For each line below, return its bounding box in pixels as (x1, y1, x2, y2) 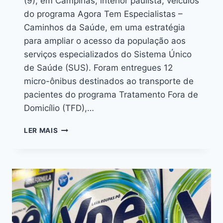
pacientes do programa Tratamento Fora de (24, 90, 198, 100)
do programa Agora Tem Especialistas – (24, 9, 183, 19)
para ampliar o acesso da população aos (24, 36, 186, 46)
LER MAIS (24, 126, 58, 135)
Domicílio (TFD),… (24, 103, 94, 113)
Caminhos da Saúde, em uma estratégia (24, 22, 185, 33)
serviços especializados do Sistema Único (24, 49, 192, 60)
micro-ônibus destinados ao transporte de (24, 76, 194, 87)
